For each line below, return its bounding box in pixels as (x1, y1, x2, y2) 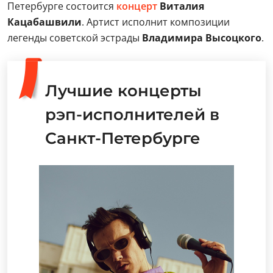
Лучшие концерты (45, 81, 202, 101)
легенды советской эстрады (7, 31, 142, 44)
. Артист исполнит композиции (82, 15, 230, 29)
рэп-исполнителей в (45, 105, 219, 124)
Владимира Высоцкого (142, 31, 261, 44)
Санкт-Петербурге (45, 129, 200, 148)
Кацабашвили (7, 15, 82, 29)
